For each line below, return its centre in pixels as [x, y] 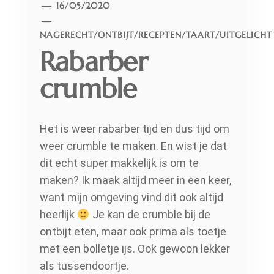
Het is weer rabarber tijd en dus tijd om [135, 129]
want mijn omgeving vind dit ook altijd [131, 198]
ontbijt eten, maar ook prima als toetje [133, 232]
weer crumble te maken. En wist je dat [133, 146]
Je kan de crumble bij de [150, 215]
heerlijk [58, 215]
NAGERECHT [67, 35]
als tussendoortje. [84, 266]
